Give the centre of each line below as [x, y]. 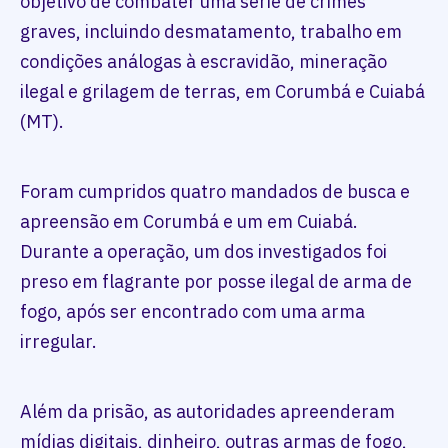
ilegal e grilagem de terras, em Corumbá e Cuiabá [222, 92]
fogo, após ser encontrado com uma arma [192, 312]
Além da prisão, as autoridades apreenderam [207, 412]
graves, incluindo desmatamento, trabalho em [211, 32]
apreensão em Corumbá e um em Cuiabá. [189, 222]
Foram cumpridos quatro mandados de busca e [215, 192]
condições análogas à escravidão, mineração [203, 62]
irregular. [58, 342]
